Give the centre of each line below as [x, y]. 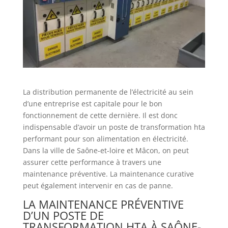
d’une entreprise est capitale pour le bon [92, 103]
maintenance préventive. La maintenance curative [108, 174]
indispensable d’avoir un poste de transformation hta [114, 127]
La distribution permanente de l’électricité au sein [108, 92]
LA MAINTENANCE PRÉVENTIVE [103, 204]
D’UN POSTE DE [63, 215]
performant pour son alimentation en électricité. [105, 138]
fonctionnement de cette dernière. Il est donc [100, 115]
